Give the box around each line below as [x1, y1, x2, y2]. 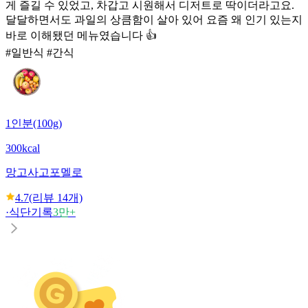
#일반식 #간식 [5, 46, 74, 58]
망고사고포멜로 [5, 166, 82, 178]
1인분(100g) [5, 117, 62, 129]
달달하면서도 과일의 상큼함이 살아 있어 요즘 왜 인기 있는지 [5, 13, 302, 25]
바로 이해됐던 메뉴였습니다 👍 [5, 29, 157, 41]
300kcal [5, 142, 40, 154]
